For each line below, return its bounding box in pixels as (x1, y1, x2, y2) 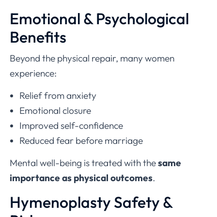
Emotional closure (19, 105, 91, 117)
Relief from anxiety (19, 90, 96, 102)
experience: (10, 67, 57, 79)
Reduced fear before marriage (19, 135, 143, 147)
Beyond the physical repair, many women (10, 52, 174, 64)
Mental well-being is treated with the (10, 157, 158, 169)
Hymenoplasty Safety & (10, 192, 172, 212)
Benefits (10, 27, 66, 47)
